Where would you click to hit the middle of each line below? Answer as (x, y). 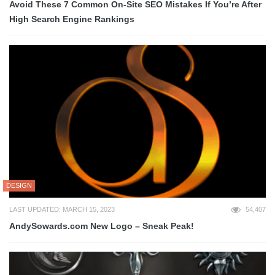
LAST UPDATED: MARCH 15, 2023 (62, 209)
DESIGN (19, 185)
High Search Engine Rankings (72, 19)
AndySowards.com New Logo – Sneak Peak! (102, 226)
